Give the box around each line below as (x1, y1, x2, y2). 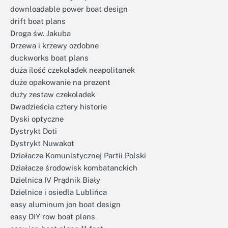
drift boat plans (10, 17, 66, 25)
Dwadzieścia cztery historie (10, 102, 107, 111)
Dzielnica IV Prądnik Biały (10, 176, 100, 184)
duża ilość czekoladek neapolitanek (10, 66, 135, 74)
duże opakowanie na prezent (10, 78, 110, 87)
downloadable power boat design (10, 5, 128, 13)
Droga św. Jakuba (10, 29, 71, 38)
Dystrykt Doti (10, 127, 57, 135)
